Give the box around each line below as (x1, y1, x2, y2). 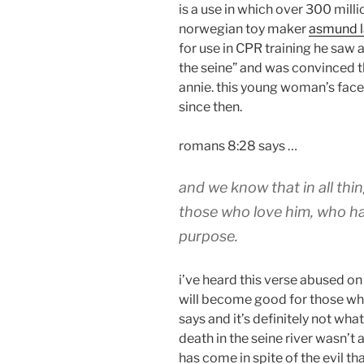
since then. (179, 98, 242, 115)
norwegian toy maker (179, 20, 309, 37)
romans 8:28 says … (179, 137, 297, 154)
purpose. (179, 227, 238, 245)
